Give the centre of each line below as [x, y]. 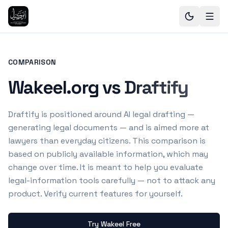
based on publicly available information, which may [108, 154]
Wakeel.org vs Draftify [98, 88]
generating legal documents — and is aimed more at [109, 127]
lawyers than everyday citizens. [69, 141]
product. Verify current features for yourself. [95, 194]
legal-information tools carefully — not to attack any [112, 180]
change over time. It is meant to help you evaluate [106, 167]
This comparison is [168, 141]
